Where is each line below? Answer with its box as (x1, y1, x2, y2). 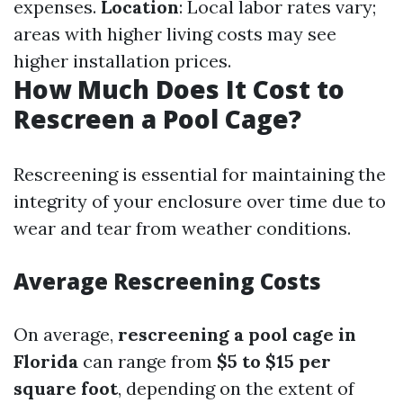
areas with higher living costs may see (13, 22, 336, 45)
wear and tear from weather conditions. (13, 217, 351, 239)
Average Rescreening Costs (13, 266, 321, 296)
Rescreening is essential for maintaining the (13, 163, 386, 185)
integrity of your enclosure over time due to (13, 190, 386, 212)
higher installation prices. (13, 49, 231, 72)
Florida (13, 350, 78, 372)
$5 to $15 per (217, 350, 331, 372)
